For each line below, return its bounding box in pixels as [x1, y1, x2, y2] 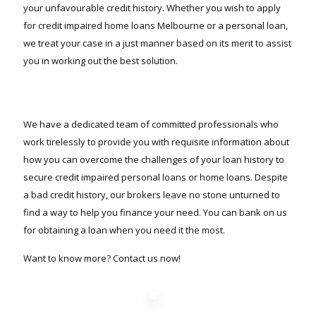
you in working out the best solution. [23, 54, 178, 67]
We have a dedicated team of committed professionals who [23, 118, 279, 130]
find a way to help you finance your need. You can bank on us [23, 206, 287, 219]
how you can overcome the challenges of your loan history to [23, 153, 284, 166]
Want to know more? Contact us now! [23, 252, 181, 265]
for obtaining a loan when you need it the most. [23, 224, 225, 236]
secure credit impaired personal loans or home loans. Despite [23, 171, 288, 183]
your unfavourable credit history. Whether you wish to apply [23, 1, 281, 14]
